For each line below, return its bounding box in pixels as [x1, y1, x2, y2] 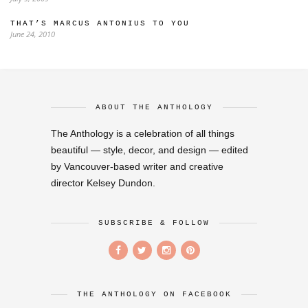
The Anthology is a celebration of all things [51, 128, 234, 139]
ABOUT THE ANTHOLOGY [95, 103, 213, 111]
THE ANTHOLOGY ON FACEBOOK [76, 290, 232, 298]
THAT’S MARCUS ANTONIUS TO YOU [10, 19, 190, 27]
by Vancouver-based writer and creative [51, 161, 223, 172]
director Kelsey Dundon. [51, 177, 155, 188]
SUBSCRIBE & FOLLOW [98, 219, 210, 227]
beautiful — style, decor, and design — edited [51, 144, 248, 155]
